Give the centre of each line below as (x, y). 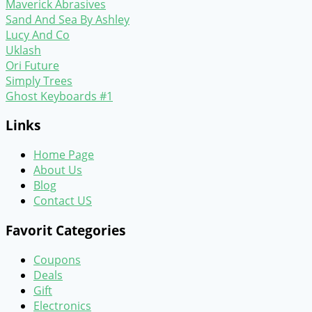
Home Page (64, 155)
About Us (58, 170)
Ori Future (32, 65)
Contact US (63, 201)
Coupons (57, 259)
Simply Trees (39, 80)
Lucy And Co (38, 34)
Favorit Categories (65, 230)
